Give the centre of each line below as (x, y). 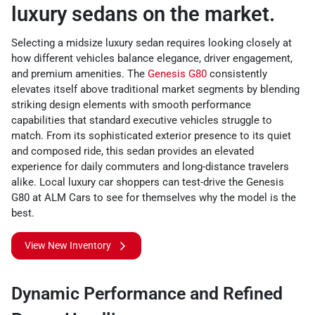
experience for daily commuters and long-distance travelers (150, 167)
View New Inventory (68, 245)
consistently (237, 74)
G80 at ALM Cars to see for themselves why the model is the (154, 198)
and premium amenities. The (79, 74)
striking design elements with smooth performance (131, 105)
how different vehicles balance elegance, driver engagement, (152, 58)
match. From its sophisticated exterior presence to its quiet (151, 136)
